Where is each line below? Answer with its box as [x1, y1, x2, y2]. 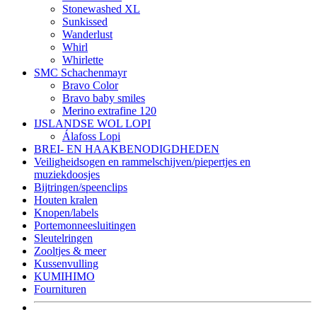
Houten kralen [34, 193, 98, 206]
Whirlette [62, 53, 103, 66]
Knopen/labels [34, 206, 98, 219]
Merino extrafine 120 [62, 104, 156, 117]
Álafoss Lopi [62, 129, 120, 142]
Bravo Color [62, 79, 118, 91]
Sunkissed [62, 15, 108, 28]
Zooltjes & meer [34, 244, 106, 257]
